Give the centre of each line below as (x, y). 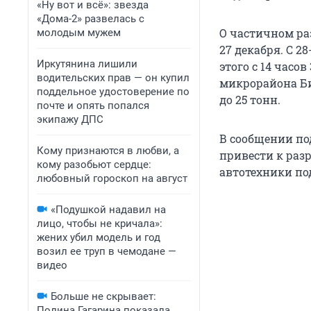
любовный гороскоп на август (112, 178)
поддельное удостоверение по (113, 92)
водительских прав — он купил (113, 78)
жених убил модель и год (99, 237)
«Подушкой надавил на (108, 210)
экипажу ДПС (70, 119)
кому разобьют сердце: (94, 165)
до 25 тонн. (250, 100)
